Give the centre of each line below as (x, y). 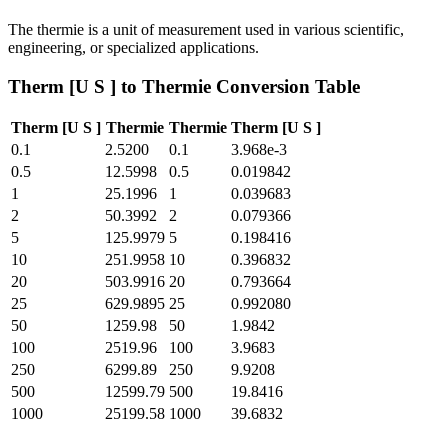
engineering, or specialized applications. (133, 47)
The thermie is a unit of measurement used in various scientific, (206, 29)
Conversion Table (285, 86)
